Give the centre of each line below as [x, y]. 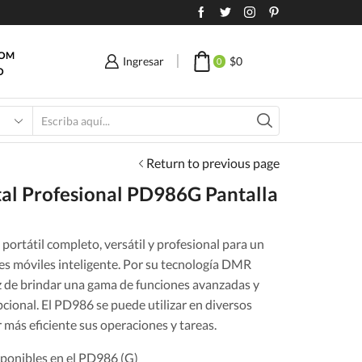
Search [114, 127]
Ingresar [144, 61]
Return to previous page [213, 162]
